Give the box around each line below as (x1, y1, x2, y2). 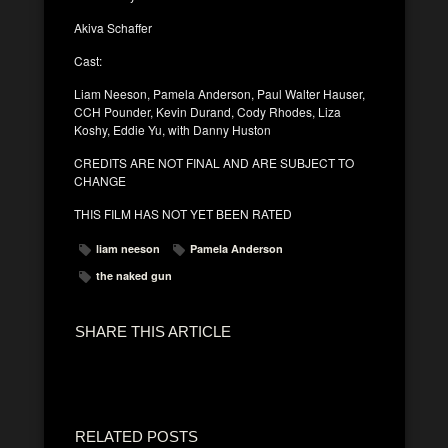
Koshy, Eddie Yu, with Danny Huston (74, 120, 271, 138)
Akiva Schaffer (74, 18, 152, 36)
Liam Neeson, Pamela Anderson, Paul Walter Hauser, (74, 84, 365, 102)
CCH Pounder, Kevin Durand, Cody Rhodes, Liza (74, 102, 341, 120)
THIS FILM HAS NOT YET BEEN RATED (74, 204, 292, 222)
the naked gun (96, 267, 172, 283)
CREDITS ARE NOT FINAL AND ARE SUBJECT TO (74, 153, 354, 171)
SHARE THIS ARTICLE (75, 322, 231, 340)
